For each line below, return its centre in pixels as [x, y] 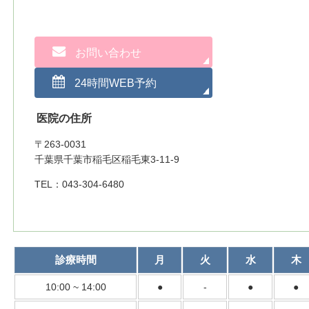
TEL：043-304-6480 [79, 185]
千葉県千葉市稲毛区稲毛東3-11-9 [107, 160]
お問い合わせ [108, 52]
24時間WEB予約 [115, 83]
